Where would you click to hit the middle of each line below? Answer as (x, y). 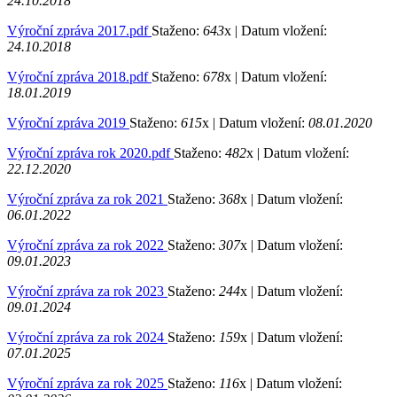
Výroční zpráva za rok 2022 (87, 245)
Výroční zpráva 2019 (68, 123)
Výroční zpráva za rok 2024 (87, 338)
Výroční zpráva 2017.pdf (79, 31)
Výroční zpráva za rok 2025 (87, 384)
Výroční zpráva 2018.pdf (79, 77)
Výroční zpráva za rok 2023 (87, 292)
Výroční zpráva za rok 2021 (87, 199)
